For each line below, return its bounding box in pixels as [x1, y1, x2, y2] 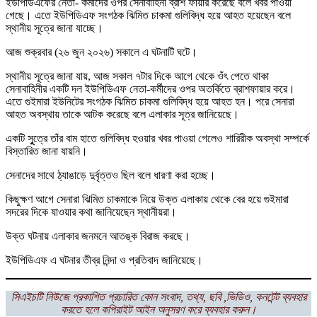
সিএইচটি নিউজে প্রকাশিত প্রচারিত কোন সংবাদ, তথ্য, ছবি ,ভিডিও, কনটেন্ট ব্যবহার [11, 291, 306, 304]
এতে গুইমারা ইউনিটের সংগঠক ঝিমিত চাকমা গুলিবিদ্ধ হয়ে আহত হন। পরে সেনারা [6, 96, 294, 108]
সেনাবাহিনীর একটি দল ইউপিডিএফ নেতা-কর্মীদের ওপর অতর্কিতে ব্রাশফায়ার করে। [6, 83, 295, 96]
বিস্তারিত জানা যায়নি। [6, 145, 88, 158]
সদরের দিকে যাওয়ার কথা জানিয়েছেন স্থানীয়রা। [6, 206, 177, 219]
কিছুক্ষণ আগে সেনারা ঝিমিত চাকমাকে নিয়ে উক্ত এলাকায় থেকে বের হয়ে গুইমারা [6, 193, 289, 206]
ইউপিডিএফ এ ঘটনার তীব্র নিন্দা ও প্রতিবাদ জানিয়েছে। [6, 254, 203, 267]
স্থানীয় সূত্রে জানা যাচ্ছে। [6, 22, 103, 35]
